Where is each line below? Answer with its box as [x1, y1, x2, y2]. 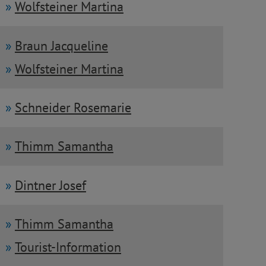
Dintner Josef [14, 176, 86, 194]
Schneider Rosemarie [14, 99, 131, 116]
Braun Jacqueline [14, 37, 108, 54]
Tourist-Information [14, 239, 121, 255]
